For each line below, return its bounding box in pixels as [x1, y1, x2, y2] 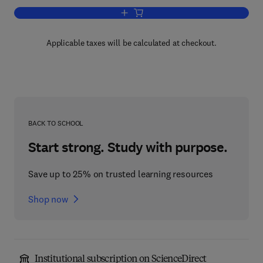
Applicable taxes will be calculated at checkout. [46, 38, 217, 48]
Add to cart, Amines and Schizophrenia [130, 9, 261, 18]
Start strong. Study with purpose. [28, 138, 228, 157]
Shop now [28, 193, 68, 205]
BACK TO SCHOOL [28, 119, 84, 127]
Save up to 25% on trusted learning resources [28, 168, 213, 180]
